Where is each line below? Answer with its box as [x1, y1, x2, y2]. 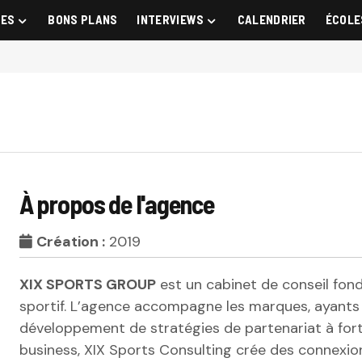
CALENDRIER [237, 12, 306, 27]
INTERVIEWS [137, 12, 204, 27]
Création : [36, 232, 105, 251]
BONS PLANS [48, 12, 118, 27]
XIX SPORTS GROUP [19, 275, 156, 294]
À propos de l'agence [19, 188, 215, 219]
